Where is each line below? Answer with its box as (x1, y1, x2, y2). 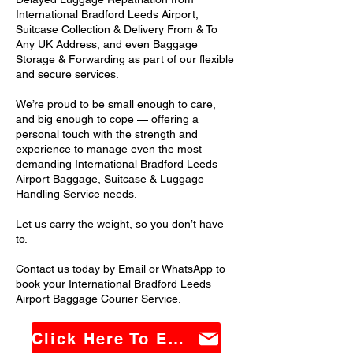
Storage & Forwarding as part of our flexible (16, 53, 234, 65)
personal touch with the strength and (16, 128, 198, 140)
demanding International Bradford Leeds (16, 158, 217, 170)
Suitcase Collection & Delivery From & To (16, 23, 217, 35)
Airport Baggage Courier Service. (16, 292, 181, 305)
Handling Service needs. (16, 188, 137, 200)
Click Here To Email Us (168, 329, 184, 348)
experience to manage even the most (16, 143, 202, 155)
